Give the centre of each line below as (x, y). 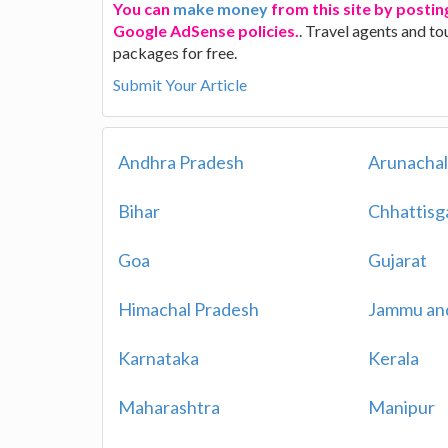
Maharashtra (169, 407)
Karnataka (158, 358)
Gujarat (398, 260)
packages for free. (175, 52)
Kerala (394, 358)
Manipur (402, 407)
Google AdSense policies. (206, 30)
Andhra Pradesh (181, 162)
